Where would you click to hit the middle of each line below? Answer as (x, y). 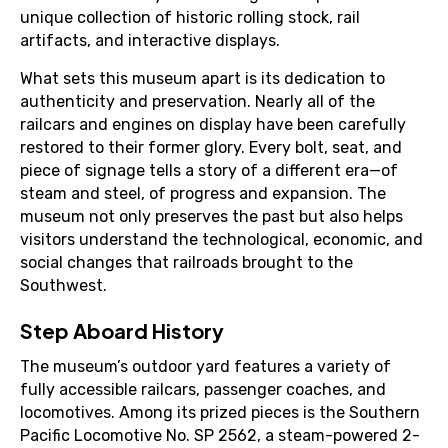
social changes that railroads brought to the (186, 262)
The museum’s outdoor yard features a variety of (205, 366)
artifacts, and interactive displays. (150, 40)
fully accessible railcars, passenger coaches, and (203, 389)
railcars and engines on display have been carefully (213, 124)
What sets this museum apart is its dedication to (202, 78)
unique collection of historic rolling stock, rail (190, 17)
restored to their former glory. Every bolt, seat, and (211, 147)
